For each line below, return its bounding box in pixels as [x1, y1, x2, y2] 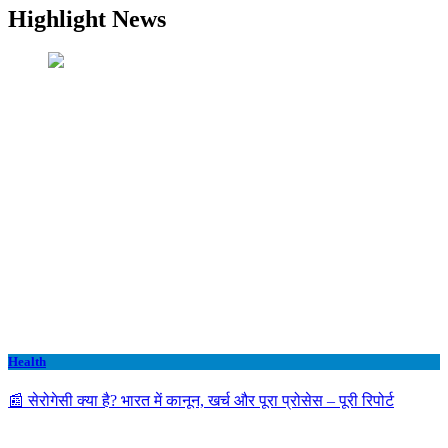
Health [8, 353, 46, 369]
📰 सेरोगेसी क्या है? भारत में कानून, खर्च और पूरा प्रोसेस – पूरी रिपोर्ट [8, 391, 394, 409]
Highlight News [8, 5, 166, 32]
